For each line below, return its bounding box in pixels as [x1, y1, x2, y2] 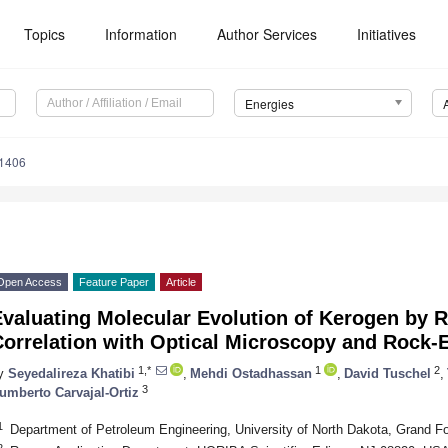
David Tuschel [344, 365, 431, 381]
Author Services [217, 24, 318, 44]
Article [166, 276, 196, 289]
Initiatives [357, 24, 417, 44]
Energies [244, 95, 294, 113]
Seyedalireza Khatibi [8, 365, 135, 381]
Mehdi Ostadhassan [190, 365, 312, 381]
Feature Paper [79, 276, 149, 289]
